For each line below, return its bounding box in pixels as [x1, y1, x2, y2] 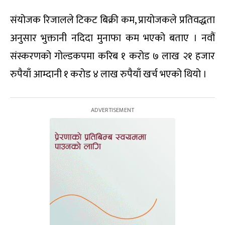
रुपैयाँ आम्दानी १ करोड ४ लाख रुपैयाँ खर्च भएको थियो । [10, 66, 207, 83]
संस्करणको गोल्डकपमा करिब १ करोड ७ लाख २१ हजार [10, 48, 215, 65]
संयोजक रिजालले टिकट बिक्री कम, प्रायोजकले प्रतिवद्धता [10, 12, 215, 29]
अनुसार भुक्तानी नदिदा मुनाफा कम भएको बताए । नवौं [10, 30, 215, 47]
